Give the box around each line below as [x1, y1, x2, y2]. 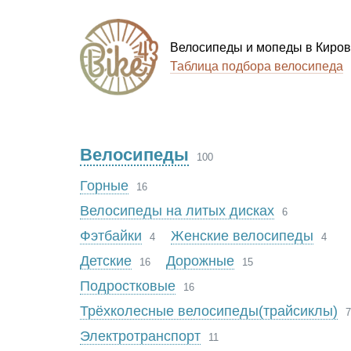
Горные [80, 178, 128, 194]
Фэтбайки [80, 228, 142, 244]
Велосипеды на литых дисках [80, 203, 274, 219]
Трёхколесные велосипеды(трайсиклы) [80, 303, 338, 319]
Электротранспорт [80, 328, 201, 344]
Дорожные [166, 253, 234, 269]
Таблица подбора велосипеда [170, 60, 343, 73]
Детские [80, 253, 132, 269]
